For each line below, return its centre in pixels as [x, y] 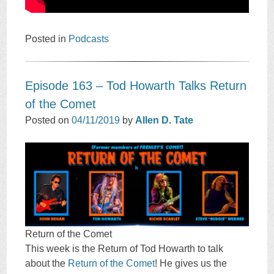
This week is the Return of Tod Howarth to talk [124, 248]
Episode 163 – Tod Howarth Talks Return [136, 85]
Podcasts [89, 39]
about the [47, 263]
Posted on [49, 120]
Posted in [47, 39]
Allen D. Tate [165, 120]
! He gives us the [191, 263]
